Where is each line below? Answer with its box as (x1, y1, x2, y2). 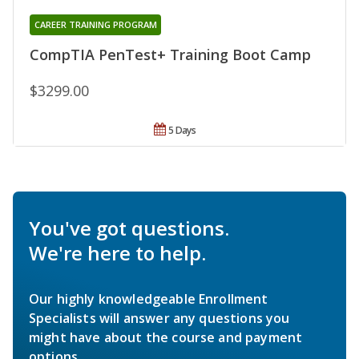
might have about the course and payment (29, 328, 303, 346)
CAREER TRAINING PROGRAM (34, 18, 157, 30)
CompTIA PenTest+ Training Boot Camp (30, 44, 311, 64)
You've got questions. (29, 214, 229, 241)
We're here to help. (29, 239, 206, 266)
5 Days (168, 123, 196, 137)
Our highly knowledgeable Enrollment (29, 289, 268, 308)
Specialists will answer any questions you (29, 309, 290, 327)
